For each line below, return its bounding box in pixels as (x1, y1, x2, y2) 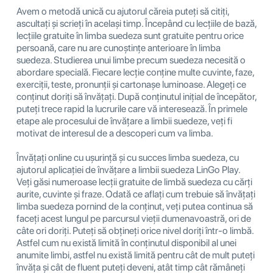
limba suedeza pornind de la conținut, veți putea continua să (16, 200, 253, 213)
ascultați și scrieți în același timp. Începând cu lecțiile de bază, (16, 18, 257, 30)
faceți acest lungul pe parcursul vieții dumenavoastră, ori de (16, 213, 251, 225)
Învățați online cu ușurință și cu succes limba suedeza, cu (16, 152, 239, 164)
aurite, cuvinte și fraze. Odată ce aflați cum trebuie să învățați (16, 188, 255, 200)
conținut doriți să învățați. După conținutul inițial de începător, (16, 91, 257, 103)
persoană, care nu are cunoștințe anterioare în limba (16, 42, 221, 54)
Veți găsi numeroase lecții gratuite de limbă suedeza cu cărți (16, 176, 252, 188)
